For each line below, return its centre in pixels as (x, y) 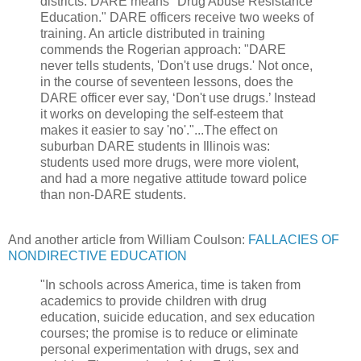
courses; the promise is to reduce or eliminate (169, 333)
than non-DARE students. (113, 194)
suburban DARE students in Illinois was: (155, 146)
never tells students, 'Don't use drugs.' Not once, (176, 65)
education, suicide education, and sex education (178, 317)
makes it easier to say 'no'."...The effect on (159, 130)
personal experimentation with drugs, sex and (170, 349)
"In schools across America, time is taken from (170, 284)
